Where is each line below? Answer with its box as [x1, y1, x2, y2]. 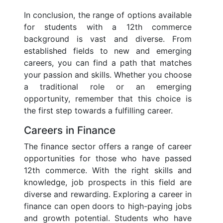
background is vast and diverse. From [24, 34, 192, 44]
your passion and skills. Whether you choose [24, 70, 192, 80]
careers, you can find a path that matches [24, 58, 192, 68]
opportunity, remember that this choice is [24, 94, 192, 104]
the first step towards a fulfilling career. [24, 106, 173, 116]
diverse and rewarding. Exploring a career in [24, 189, 192, 200]
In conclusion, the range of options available [24, 10, 192, 20]
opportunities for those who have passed [24, 153, 192, 164]
